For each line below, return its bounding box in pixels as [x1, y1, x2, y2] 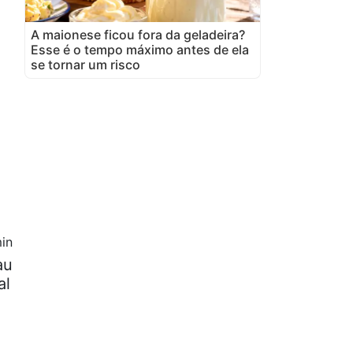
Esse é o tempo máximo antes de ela [31, 41, 249, 58]
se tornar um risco [31, 56, 140, 72]
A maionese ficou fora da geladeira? [31, 26, 245, 43]
